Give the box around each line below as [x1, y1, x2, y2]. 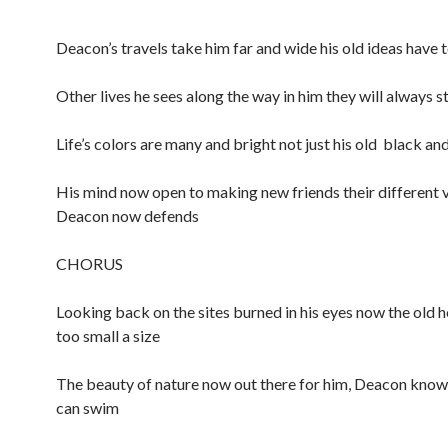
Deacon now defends [56, 206, 199, 225]
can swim [56, 398, 119, 417]
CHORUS [56, 254, 123, 273]
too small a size [56, 326, 160, 345]
